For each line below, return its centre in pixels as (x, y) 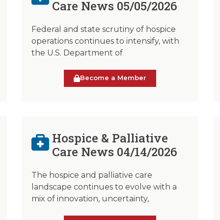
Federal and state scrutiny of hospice (104, 29)
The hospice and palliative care (92, 175)
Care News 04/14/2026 (115, 151)
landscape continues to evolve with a (104, 187)
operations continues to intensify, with (105, 41)
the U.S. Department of (77, 53)
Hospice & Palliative (110, 138)
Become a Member (113, 77)
